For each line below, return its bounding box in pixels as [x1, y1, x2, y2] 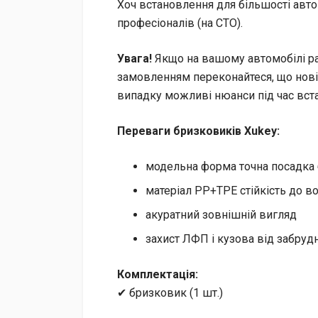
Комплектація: [117, 267, 198, 281]
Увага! [117, 51, 152, 65]
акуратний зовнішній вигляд [146, 207, 297, 221]
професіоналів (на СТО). [117, 16, 243, 30]
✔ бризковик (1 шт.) [117, 285, 223, 300]
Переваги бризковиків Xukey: [117, 124, 280, 138]
